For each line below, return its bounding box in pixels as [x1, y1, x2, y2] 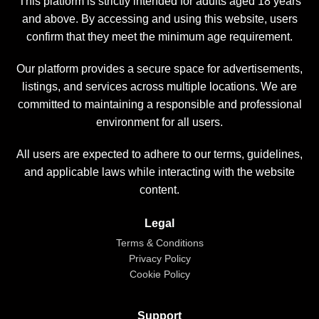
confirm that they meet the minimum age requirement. [26, 31, 293, 43]
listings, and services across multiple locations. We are [22, 80, 297, 93]
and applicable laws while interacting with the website [24, 166, 295, 179]
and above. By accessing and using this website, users [21, 13, 298, 26]
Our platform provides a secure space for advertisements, [16, 63, 303, 75]
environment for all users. [96, 116, 223, 129]
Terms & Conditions [115, 237, 204, 249]
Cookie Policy [129, 268, 190, 281]
